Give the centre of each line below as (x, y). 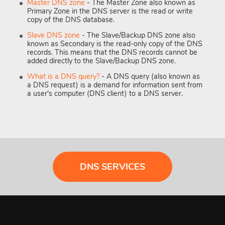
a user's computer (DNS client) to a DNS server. (105, 94)
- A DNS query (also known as (150, 77)
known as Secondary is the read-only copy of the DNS (115, 43)
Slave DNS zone (53, 35)
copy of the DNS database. (71, 19)
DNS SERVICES (113, 166)
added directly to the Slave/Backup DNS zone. (101, 61)
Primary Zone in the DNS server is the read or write (110, 11)
